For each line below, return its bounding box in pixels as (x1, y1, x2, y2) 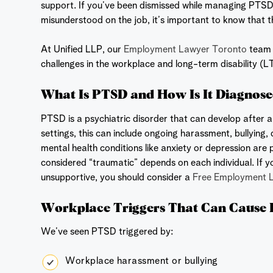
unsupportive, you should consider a (41, 172, 191, 183)
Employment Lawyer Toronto (121, 45, 247, 55)
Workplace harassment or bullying (65, 256, 218, 266)
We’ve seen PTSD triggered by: (41, 227, 174, 237)
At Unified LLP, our (41, 45, 122, 55)
